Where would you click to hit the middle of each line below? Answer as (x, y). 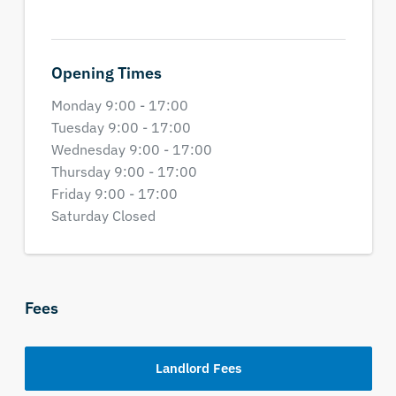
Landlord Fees (198, 368)
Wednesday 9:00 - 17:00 (131, 149)
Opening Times (106, 73)
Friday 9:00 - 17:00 (114, 194)
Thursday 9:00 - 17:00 (124, 171)
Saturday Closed (103, 216)
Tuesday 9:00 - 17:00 (121, 127)
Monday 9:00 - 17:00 (119, 105)
